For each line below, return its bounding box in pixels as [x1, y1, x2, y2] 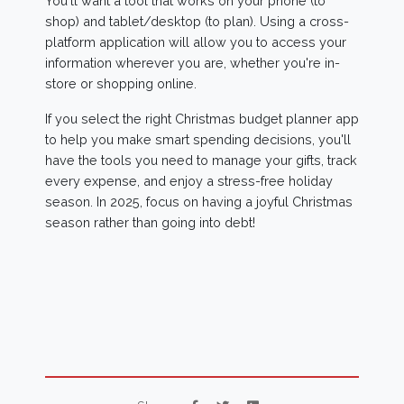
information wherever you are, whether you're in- [45, 54, 340, 70]
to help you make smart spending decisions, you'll [45, 131, 351, 147]
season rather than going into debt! [45, 214, 255, 230]
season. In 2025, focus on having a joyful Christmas [45, 193, 353, 209]
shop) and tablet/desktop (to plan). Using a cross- [45, 13, 349, 29]
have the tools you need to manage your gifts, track [45, 151, 357, 168]
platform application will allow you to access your [45, 33, 346, 50]
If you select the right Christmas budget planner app [45, 110, 359, 126]
